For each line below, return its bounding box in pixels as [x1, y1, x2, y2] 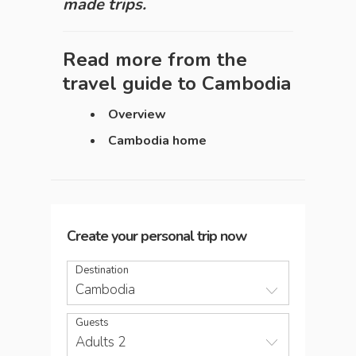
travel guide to [63, 71, 202, 97]
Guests [75, 315, 109, 331]
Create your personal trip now [67, 226, 246, 246]
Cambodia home [108, 132, 207, 150]
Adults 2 [75, 333, 126, 352]
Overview [108, 106, 166, 124]
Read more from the [63, 47, 247, 73]
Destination [75, 263, 129, 278]
